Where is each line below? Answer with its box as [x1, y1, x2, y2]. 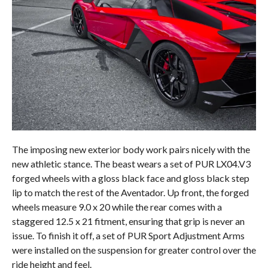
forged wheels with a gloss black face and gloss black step [11, 172, 249, 184]
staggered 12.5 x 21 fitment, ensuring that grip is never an [11, 215, 245, 227]
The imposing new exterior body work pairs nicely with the [11, 143, 250, 155]
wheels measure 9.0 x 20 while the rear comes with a [11, 200, 222, 212]
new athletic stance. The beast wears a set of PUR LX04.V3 [11, 157, 251, 169]
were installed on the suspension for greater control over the [11, 243, 256, 255]
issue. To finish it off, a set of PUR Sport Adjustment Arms [11, 229, 245, 241]
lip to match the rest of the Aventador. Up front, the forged [11, 186, 249, 198]
